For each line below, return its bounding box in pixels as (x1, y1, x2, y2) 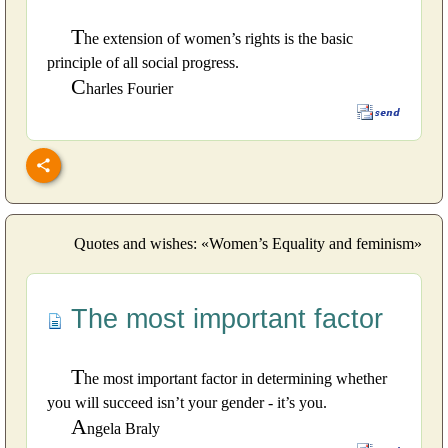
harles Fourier (86, 80, 173, 98)
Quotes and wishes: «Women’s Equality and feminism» (74, 234, 422, 252)
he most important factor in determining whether (84, 369, 387, 387)
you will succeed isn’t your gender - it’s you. (47, 393, 327, 411)
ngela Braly (87, 419, 160, 437)
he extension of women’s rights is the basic (84, 30, 353, 48)
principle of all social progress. (47, 54, 239, 72)
